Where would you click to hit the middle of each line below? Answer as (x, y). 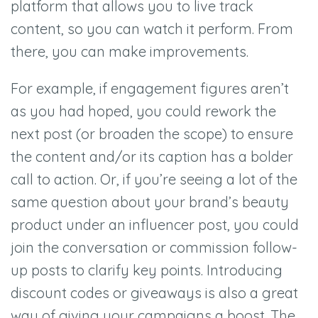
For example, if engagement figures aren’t (150, 89)
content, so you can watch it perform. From (152, 29)
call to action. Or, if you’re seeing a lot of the (154, 180)
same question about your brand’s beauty (150, 202)
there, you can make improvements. (133, 52)
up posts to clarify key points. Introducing (147, 270)
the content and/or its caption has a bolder (152, 157)
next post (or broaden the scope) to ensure (152, 134)
